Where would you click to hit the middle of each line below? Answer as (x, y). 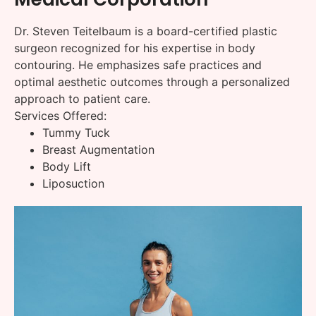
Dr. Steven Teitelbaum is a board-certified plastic (146, 31)
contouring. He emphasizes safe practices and (138, 65)
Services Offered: (60, 116)
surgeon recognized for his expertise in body (135, 48)
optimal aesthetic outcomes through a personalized (152, 82)
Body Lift (67, 167)
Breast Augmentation (98, 150)
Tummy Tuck (76, 133)
